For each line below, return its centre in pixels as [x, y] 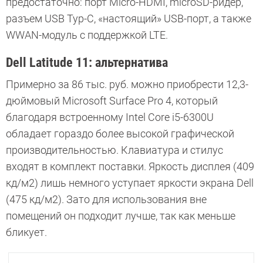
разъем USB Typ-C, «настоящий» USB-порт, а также [129, 19]
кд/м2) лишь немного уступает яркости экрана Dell [130, 183]
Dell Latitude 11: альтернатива [87, 63]
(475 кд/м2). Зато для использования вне [106, 200]
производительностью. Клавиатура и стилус [114, 150]
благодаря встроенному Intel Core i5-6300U [110, 117]
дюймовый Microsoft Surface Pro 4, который [112, 101]
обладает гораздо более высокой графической [120, 134]
